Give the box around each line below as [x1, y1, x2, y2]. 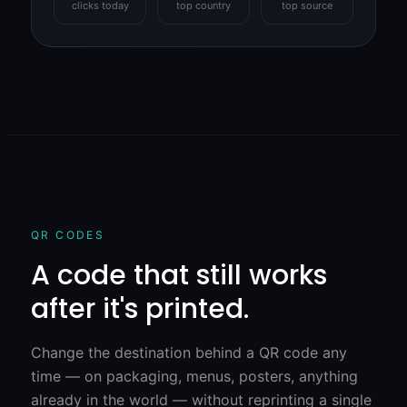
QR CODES [31, 227, 105, 242]
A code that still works [31, 255, 327, 294]
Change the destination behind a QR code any [31, 342, 347, 362]
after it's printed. [31, 289, 249, 328]
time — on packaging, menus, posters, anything [31, 366, 358, 385]
